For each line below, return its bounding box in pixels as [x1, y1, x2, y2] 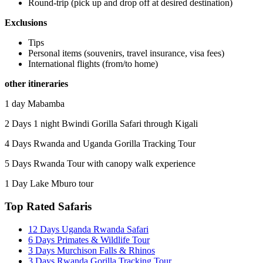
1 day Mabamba [5, 99, 65, 109]
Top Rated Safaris [5, 200, 92, 213]
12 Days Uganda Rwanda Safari [28, 224, 149, 234]
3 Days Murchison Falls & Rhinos [28, 245, 155, 255]
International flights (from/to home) [28, 59, 158, 69]
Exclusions [5, 18, 47, 28]
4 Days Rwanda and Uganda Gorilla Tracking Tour [5, 139, 195, 149]
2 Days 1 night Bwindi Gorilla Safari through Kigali [5, 119, 198, 129]
